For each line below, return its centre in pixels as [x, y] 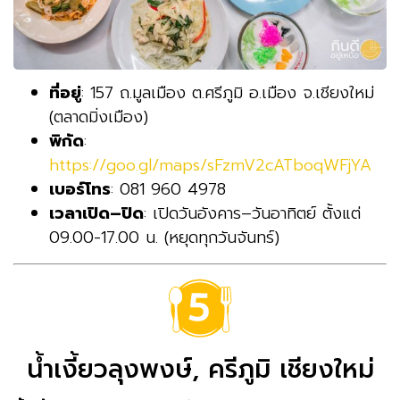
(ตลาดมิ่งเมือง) [99, 117]
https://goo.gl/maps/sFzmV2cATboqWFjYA [210, 165]
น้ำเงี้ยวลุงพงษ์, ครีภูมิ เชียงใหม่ [200, 369]
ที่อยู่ [65, 92]
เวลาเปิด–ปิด [96, 213]
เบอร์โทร [80, 189]
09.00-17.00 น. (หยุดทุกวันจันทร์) [164, 237]
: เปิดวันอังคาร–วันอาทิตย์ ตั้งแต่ [252, 213]
